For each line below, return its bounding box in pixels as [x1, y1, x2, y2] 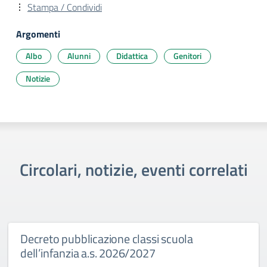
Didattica [116, 49, 148, 62]
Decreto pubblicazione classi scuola [20, 229, 194, 248]
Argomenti [16, 27, 60, 41]
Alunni [67, 49, 91, 62]
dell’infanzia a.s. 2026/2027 [20, 244, 156, 262]
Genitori [173, 49, 201, 62]
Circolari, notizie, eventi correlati [19, 157, 248, 182]
